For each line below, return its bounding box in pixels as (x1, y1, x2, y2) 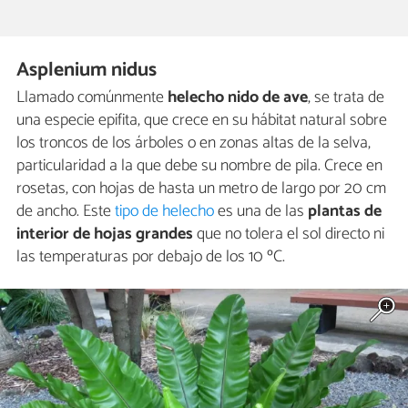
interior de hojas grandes (16, 220, 193, 249)
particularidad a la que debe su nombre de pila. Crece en (16, 152, 382, 180)
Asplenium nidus (16, 53, 158, 87)
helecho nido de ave (164, 84, 308, 112)
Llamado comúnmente (16, 84, 164, 112)
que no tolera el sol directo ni (193, 220, 384, 249)
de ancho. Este (16, 198, 115, 226)
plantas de (308, 198, 382, 226)
